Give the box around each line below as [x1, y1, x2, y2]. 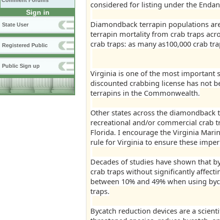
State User [2, 22, 28, 27]
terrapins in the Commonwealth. [90, 88, 200, 98]
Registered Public [2, 42, 48, 48]
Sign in [26, 8, 50, 16]
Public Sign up [2, 63, 40, 69]
